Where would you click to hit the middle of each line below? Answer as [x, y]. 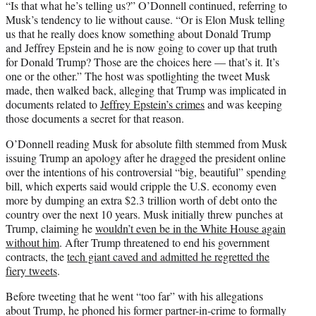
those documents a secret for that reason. [95, 118]
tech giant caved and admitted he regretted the [168, 256]
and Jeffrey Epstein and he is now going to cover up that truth [141, 47]
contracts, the [36, 256]
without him [32, 242]
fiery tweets [31, 270]
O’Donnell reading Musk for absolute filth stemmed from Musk [146, 143]
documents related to [53, 104]
